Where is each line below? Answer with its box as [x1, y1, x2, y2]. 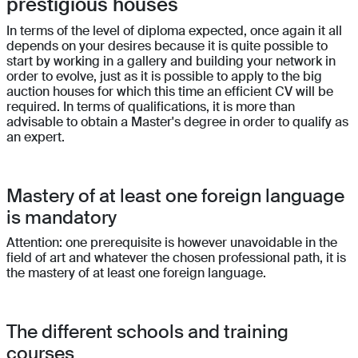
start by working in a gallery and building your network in [6, 53, 336, 70]
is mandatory [6, 205, 117, 230]
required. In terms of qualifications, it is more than [6, 98, 295, 116]
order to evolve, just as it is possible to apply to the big [6, 68, 322, 86]
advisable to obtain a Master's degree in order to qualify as [6, 113, 348, 131]
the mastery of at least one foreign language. [6, 265, 266, 282]
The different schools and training [6, 320, 288, 344]
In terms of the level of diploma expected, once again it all [6, 22, 342, 40]
